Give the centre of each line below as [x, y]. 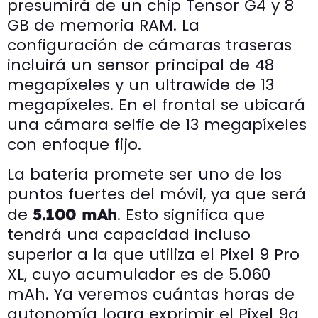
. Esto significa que [191, 214]
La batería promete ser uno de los [144, 174]
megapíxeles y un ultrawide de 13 [141, 84]
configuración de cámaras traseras [149, 45]
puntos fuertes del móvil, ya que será [157, 194]
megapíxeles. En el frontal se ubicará [156, 104]
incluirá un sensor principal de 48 [141, 65]
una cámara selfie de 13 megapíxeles [157, 124]
